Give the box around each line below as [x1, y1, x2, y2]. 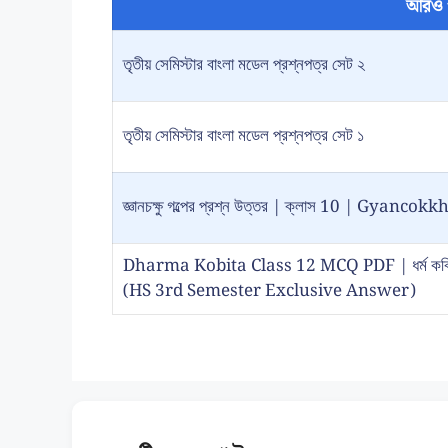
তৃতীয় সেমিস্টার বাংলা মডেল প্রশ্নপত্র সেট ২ [123, 51, 365, 79]
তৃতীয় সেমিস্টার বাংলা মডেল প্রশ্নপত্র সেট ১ [123, 122, 364, 150]
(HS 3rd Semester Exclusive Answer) [123, 277, 416, 305]
